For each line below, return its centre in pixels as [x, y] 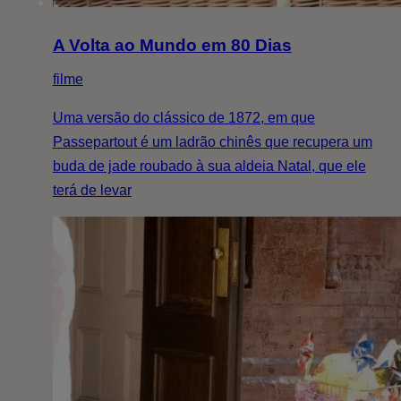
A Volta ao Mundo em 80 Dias [172, 46]
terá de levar [92, 191]
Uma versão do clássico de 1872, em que [183, 118]
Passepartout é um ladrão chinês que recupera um [212, 142]
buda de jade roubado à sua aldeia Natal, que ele [209, 166]
